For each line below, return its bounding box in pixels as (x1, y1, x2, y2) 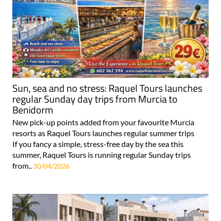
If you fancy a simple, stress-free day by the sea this (12, 139, 184, 149)
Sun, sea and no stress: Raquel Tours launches (12, 80, 202, 96)
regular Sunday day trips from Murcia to (12, 91, 178, 107)
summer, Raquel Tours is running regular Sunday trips (12, 150, 191, 160)
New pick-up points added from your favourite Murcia (12, 117, 194, 127)
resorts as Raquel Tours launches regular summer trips (12, 128, 203, 138)
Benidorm (12, 102, 53, 118)
